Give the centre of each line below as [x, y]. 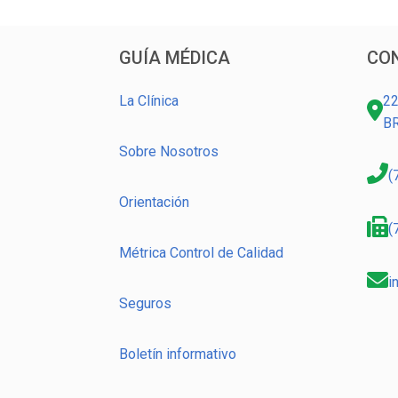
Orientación [154, 202]
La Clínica [149, 101]
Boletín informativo [178, 354]
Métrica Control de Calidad [201, 253]
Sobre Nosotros [169, 151]
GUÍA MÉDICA [175, 58]
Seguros [145, 303]
